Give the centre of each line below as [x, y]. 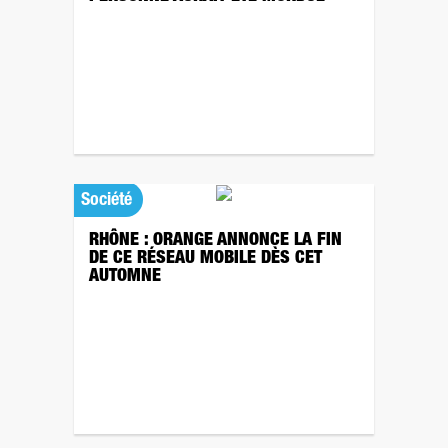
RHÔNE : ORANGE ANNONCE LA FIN [215, 241]
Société [106, 201]
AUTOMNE [125, 277]
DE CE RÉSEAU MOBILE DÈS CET [205, 259]
